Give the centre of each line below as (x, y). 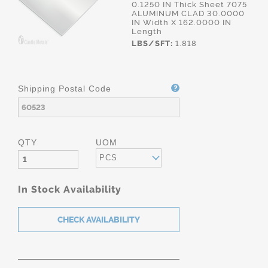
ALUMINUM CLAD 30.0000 (188, 13)
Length (147, 31)
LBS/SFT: (152, 43)
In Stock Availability (70, 189)
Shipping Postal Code (65, 89)
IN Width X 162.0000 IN (182, 22)
